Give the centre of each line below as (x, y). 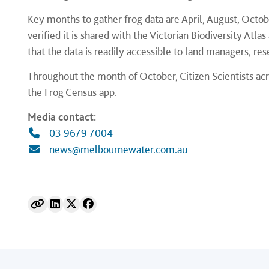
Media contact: (62, 117)
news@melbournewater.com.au (119, 149)
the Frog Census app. (72, 92)
